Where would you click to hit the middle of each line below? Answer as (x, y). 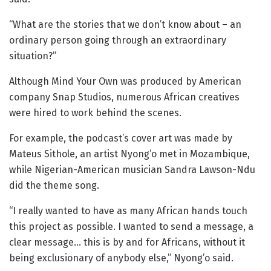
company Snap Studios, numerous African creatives (124, 97)
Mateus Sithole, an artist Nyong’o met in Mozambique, (129, 154)
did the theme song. (54, 186)
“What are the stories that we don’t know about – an (125, 25)
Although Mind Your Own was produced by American (125, 82)
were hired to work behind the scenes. (95, 113)
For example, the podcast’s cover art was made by (121, 139)
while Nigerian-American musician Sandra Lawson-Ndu (132, 170)
